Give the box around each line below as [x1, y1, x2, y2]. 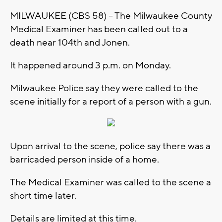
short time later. [10, 190, 76, 202]
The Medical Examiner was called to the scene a [10, 176, 211, 189]
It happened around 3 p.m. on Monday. [10, 59, 171, 72]
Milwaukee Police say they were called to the [10, 82, 198, 95]
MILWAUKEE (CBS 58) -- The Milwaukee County [10, 10, 212, 22]
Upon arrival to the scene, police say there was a [10, 140, 211, 153]
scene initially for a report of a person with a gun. [10, 96, 212, 108]
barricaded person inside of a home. [10, 154, 161, 166]
